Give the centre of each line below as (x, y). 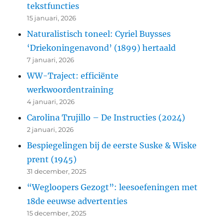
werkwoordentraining (70, 90)
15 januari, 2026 (52, 18)
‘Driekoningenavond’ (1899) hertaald (102, 48)
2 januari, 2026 (51, 130)
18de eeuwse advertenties (77, 201)
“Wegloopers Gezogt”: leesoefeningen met (112, 187)
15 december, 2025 (57, 213)
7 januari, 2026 (51, 60)
